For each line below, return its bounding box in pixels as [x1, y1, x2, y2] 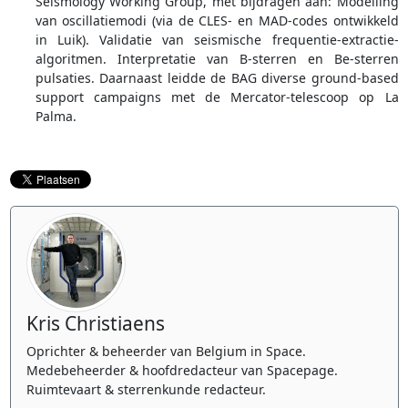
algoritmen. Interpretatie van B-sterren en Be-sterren [35, 49, 399, 67]
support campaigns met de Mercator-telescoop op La [35, 87, 399, 106]
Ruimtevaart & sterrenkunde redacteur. [26, 380, 270, 398]
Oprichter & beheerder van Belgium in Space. [26, 342, 306, 360]
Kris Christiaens [26, 310, 165, 336]
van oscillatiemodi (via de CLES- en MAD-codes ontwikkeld [35, 11, 399, 29]
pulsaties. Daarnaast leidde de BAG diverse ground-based [35, 68, 399, 87]
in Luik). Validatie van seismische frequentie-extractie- [35, 30, 399, 48]
